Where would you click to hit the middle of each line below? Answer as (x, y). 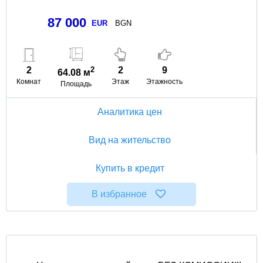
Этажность (165, 81)
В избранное (119, 194)
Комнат (29, 81)
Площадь (76, 84)
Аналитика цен (129, 112)
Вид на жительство (129, 140)
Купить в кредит (130, 168)
